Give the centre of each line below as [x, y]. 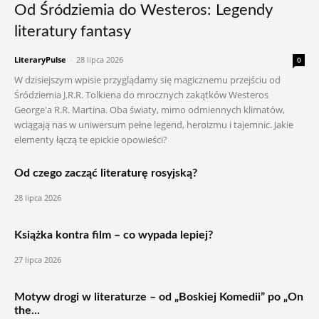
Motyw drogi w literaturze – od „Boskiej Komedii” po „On [159, 297]
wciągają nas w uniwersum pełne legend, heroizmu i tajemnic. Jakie [154, 125]
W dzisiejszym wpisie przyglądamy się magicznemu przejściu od [147, 80]
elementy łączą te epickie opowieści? [91, 140]
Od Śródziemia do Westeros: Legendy [143, 10]
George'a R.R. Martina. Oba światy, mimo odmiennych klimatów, [150, 110]
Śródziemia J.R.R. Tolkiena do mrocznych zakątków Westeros [141, 95]
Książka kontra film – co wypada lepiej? [114, 235]
